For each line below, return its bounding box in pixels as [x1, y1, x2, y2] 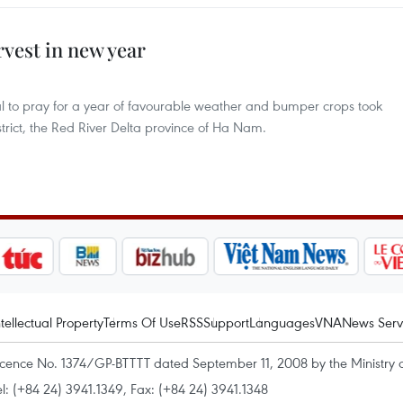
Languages [249, 313, 315, 331]
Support [203, 313, 249, 331]
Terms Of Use [103, 313, 181, 331]
